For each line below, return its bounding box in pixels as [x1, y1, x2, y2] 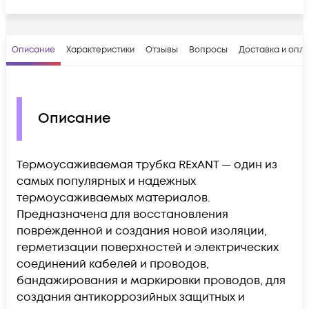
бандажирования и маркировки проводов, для [17, 272, 286, 288]
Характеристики [66, 43, 134, 56]
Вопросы [189, 43, 228, 56]
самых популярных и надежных [17, 173, 196, 189]
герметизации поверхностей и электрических [17, 239, 279, 255]
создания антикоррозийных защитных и [17, 289, 245, 305]
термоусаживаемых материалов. [17, 190, 210, 206]
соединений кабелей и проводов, [17, 256, 209, 272]
